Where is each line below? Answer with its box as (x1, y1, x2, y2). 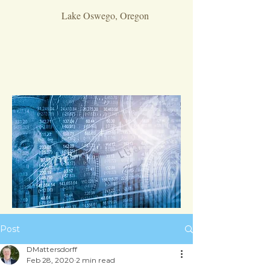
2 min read (76, 256, 115, 265)
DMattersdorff (27, 245, 77, 254)
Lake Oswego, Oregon (61, 9, 149, 22)
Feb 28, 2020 (27, 256, 74, 265)
